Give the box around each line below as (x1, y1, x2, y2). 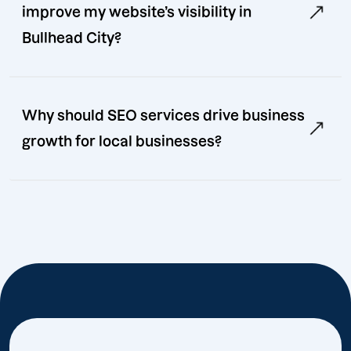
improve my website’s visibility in (22, 5, 251, 20)
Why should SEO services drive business (22, 108, 305, 124)
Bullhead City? (22, 31, 121, 46)
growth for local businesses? (22, 134, 222, 150)
